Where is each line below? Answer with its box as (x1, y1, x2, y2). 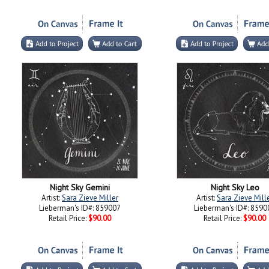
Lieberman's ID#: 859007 (39, 203, 121, 213)
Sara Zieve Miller (62, 193, 118, 203)
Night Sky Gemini (50, 182, 110, 193)
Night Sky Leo (210, 182, 259, 193)
